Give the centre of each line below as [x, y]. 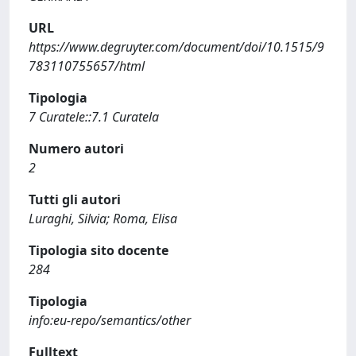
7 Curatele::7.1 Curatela [94, 116]
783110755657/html [87, 66]
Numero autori [76, 148]
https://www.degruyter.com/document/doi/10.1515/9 [176, 46]
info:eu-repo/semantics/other [110, 320]
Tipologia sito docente [99, 250]
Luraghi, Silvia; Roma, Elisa [103, 218]
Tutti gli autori [75, 199]
